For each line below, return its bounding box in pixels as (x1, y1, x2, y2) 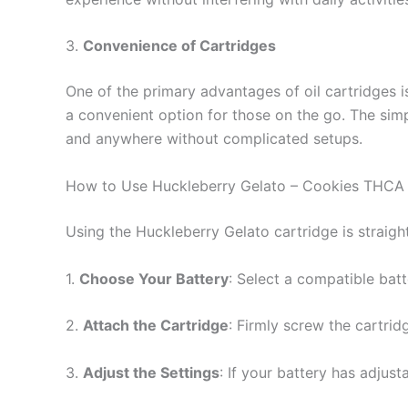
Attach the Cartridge (83, 316, 229, 335)
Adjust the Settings (83, 362, 219, 382)
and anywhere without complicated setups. (66, 129, 362, 148)
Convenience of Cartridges (83, 36, 276, 56)
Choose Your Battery (79, 269, 229, 288)
